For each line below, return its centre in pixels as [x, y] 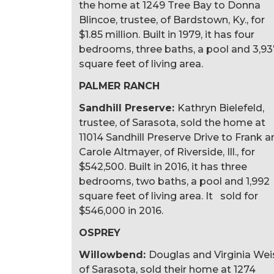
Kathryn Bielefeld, [221, 108]
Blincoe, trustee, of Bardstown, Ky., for [172, 20]
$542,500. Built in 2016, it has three [163, 166]
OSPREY [100, 232]
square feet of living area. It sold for [168, 196]
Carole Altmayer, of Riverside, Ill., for [167, 152]
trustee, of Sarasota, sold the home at [172, 122]
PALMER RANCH [119, 86]
